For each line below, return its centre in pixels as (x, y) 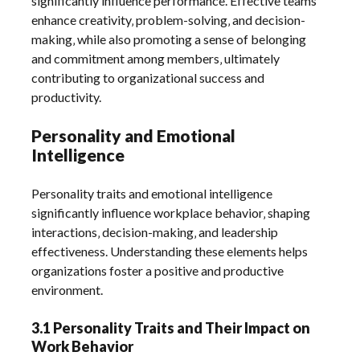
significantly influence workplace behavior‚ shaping (171, 212)
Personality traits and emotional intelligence (152, 193)
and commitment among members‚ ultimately (156, 58)
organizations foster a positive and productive (158, 270)
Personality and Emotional (134, 135)
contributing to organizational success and (148, 77)
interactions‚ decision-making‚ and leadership (155, 231)
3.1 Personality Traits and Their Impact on (171, 327)
